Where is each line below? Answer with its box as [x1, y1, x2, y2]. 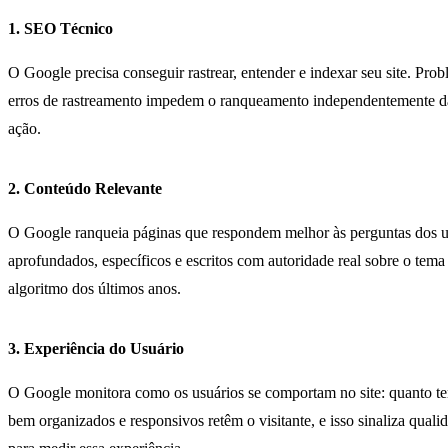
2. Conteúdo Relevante [8, 179, 162, 197]
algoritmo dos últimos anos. [8, 279, 181, 297]
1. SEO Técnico [8, 19, 113, 37]
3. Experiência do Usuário [8, 339, 184, 357]
